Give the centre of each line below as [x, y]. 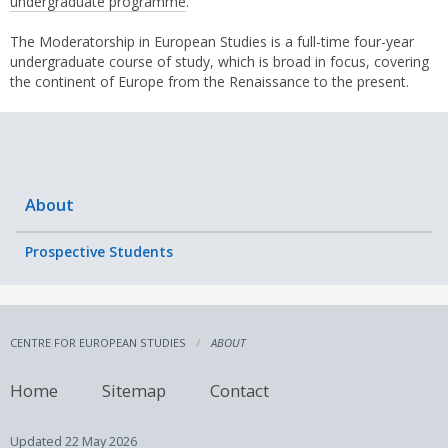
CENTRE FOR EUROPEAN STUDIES [98, 342]
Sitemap [134, 390]
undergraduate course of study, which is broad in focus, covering [219, 62]
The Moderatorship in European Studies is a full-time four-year [212, 42]
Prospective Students [99, 252]
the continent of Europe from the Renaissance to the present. [209, 82]
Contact [239, 390]
